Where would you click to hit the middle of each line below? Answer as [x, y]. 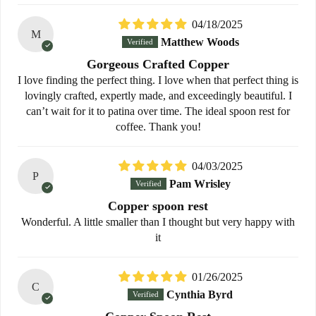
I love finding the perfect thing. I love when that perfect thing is [158, 80]
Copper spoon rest [158, 206]
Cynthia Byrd [200, 295]
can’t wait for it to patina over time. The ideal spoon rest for [158, 111]
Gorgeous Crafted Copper [158, 64]
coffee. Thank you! [158, 126]
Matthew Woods [200, 42]
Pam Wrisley [200, 183]
